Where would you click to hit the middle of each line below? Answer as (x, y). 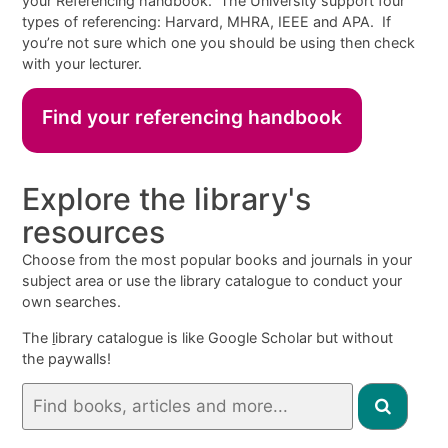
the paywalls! (67, 358)
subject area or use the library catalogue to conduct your (212, 281)
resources (94, 232)
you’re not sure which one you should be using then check (219, 42)
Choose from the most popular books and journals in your (217, 260)
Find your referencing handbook (192, 117)
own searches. (72, 302)
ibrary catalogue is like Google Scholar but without (224, 337)
